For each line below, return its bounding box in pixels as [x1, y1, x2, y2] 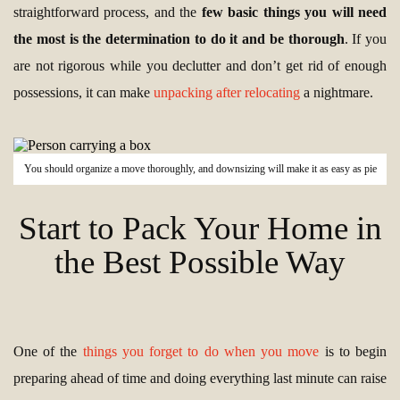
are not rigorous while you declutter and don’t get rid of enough [13, 58, 387, 73]
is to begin [319, 344, 387, 359]
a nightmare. [300, 85, 373, 100]
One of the [13, 344, 83, 359]
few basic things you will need [201, 4, 387, 20]
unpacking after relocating [154, 85, 300, 100]
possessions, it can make [13, 85, 154, 100]
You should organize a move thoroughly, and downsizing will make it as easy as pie [23, 162, 377, 175]
